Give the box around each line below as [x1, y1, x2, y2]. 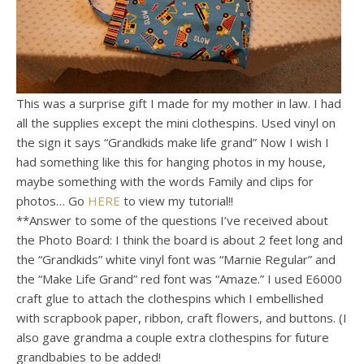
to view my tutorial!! [120, 193, 233, 209]
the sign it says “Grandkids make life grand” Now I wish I [16, 134, 329, 150]
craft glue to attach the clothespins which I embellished [16, 290, 323, 306]
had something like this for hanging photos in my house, [16, 154, 326, 170]
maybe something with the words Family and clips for [16, 173, 314, 189]
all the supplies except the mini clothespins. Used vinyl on [16, 115, 336, 131]
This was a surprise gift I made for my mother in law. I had [16, 95, 341, 111]
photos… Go [16, 193, 88, 209]
